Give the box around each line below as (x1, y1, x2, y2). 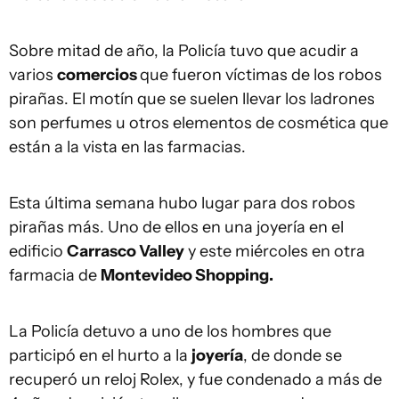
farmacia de (9, 265, 101, 285)
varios (9, 65, 57, 85)
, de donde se (243, 346, 342, 365)
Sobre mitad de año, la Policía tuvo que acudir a (9, 41, 359, 61)
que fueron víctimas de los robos (140, 65, 382, 85)
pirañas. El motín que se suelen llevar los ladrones (9, 89, 375, 109)
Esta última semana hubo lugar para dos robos (9, 193, 355, 213)
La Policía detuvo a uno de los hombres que (9, 322, 331, 341)
